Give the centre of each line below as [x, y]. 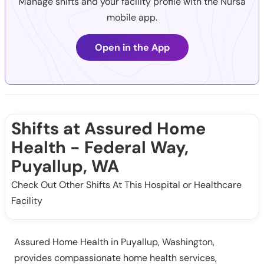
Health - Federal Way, [100, 148]
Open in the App [132, 48]
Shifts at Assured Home [108, 129]
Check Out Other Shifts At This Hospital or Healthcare [126, 185]
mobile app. [132, 18]
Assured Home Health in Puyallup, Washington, [114, 242]
